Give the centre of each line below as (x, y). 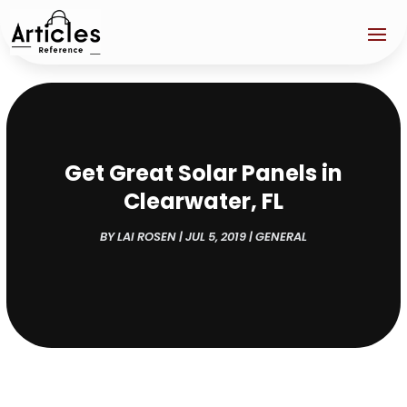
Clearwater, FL (203, 201)
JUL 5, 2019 (215, 236)
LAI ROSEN (146, 236)
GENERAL (281, 236)
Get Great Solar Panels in (203, 173)
